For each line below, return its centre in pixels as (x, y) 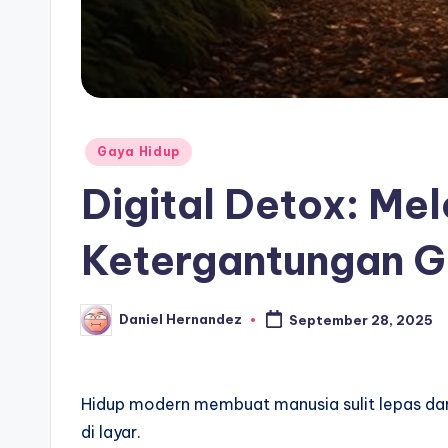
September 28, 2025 (360, 319)
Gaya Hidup (139, 151)
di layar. (111, 431)
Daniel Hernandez (180, 319)
